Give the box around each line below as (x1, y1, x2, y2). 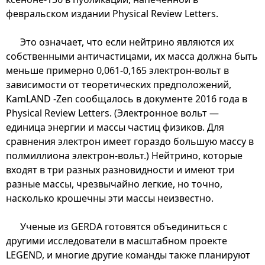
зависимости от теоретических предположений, (6, 77, 231, 91)
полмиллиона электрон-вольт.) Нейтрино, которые (6, 148, 243, 162)
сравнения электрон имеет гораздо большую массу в (6, 134, 254, 148)
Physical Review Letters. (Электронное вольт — (6, 106, 219, 119)
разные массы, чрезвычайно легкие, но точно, (6, 177, 222, 190)
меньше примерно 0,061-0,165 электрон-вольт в (6, 63, 229, 77)
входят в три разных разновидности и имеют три (6, 163, 234, 176)
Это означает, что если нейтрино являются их (20, 35, 234, 49)
